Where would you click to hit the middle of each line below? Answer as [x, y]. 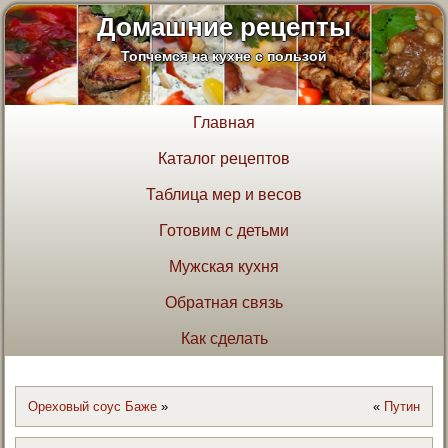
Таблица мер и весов [224, 195]
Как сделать [224, 339]
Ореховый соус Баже [93, 407]
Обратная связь [224, 303]
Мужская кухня [224, 267]
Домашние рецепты [224, 27]
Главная [224, 123]
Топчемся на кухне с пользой [224, 55]
